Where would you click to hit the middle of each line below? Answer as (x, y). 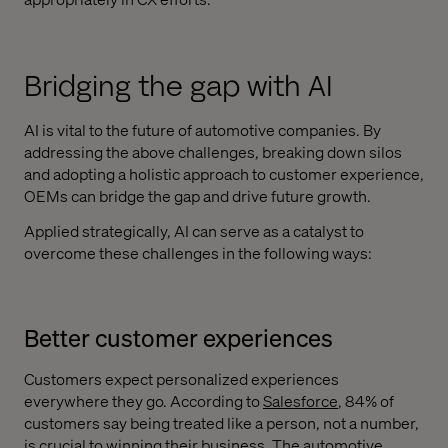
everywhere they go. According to (143, 401)
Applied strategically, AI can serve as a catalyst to (194, 231)
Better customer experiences (178, 338)
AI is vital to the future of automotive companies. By (202, 130)
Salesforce (300, 401)
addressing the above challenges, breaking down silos (213, 152)
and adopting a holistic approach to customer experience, (224, 174)
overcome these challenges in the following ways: (198, 253)
